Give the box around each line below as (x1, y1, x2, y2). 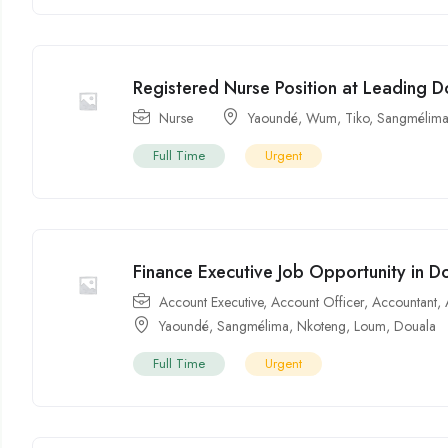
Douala (394, 316, 437, 337)
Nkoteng (297, 316, 347, 337)
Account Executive (159, 292, 264, 313)
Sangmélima (217, 316, 290, 337)
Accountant (372, 292, 438, 313)
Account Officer (271, 292, 365, 313)
